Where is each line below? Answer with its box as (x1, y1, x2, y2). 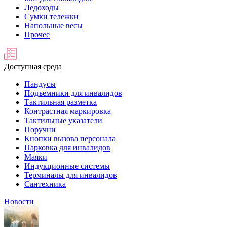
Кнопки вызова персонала (24, 134, 116, 143)
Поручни (24, 125, 56, 134)
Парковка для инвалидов (24, 143, 110, 152)
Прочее (24, 30, 50, 39)
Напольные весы (24, 21, 83, 30)
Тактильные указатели (24, 116, 102, 125)
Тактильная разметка (24, 98, 97, 106)
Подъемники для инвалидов (24, 89, 122, 97)
